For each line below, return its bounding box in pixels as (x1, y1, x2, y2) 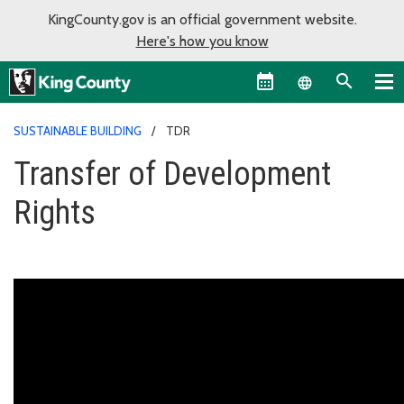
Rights (14, 193, 96, 232)
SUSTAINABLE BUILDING (14, 123, 142, 138)
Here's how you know (135, 32, 269, 50)
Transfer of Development (14, 154, 331, 193)
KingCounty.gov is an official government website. (47, 11, 357, 28)
